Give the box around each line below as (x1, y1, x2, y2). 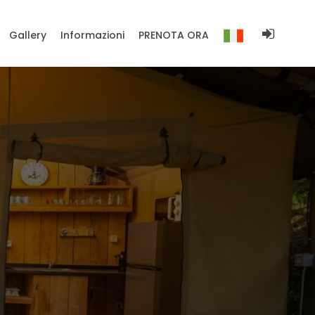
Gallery (9, 28, 46, 42)
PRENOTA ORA (139, 28, 209, 42)
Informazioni (60, 28, 124, 42)
